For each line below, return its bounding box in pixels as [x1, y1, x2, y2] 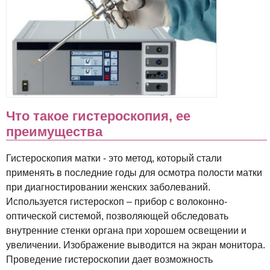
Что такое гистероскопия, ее [6, 108, 190, 124]
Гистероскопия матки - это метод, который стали [6, 153, 222, 164]
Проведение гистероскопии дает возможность [6, 254, 213, 265]
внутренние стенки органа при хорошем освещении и [6, 225, 246, 236]
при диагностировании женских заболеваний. [6, 182, 210, 193]
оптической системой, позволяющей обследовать [6, 211, 228, 222]
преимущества [6, 124, 102, 139]
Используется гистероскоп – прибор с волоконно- [6, 196, 227, 207]
